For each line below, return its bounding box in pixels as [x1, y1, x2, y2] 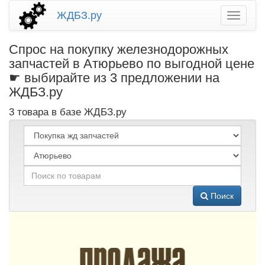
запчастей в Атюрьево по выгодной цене [9, 56, 254, 71]
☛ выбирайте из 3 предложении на [9, 70, 219, 85]
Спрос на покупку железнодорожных [9, 42, 228, 57]
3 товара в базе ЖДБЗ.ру [9, 106, 127, 118]
